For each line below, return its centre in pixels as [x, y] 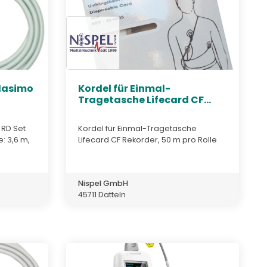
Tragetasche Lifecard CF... [145, 100]
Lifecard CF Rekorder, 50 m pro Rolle [148, 139]
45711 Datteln [102, 194]
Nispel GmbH [103, 183]
